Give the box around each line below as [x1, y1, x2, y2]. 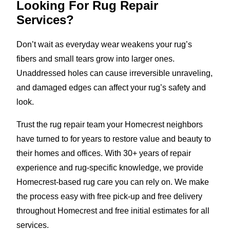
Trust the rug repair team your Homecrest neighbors [16, 120, 203, 129]
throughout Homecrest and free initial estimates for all [16, 206, 209, 215]
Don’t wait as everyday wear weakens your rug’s [16, 40, 192, 49]
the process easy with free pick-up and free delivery [16, 191, 202, 201]
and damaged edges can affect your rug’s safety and [16, 83, 206, 92]
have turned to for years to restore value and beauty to [16, 134, 211, 143]
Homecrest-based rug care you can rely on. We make [16, 177, 209, 186]
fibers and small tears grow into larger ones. [16, 54, 175, 63]
